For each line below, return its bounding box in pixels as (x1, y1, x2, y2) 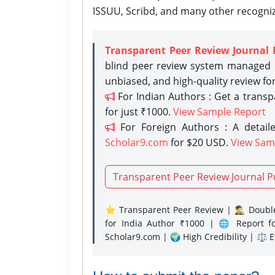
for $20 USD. (168, 135, 231, 149)
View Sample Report (173, 104, 266, 118)
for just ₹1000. (105, 104, 173, 118)
